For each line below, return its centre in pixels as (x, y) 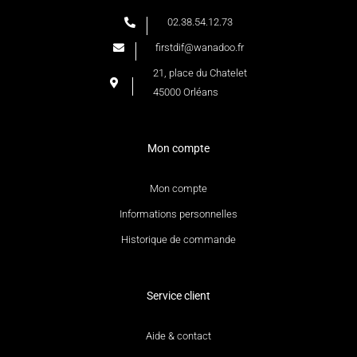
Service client (178, 295)
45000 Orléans (185, 92)
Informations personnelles (178, 214)
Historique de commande (178, 239)
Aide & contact (178, 335)
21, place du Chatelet (200, 73)
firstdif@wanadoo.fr (200, 47)
